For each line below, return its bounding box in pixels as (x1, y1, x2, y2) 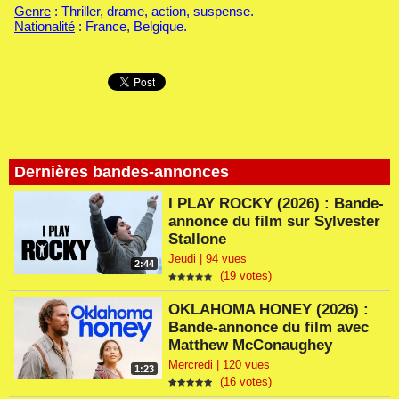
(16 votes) (213, 374, 273, 388)
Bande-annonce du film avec (168, 318, 370, 336)
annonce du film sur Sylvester (168, 212, 381, 230)
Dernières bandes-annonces (14, 163, 229, 182)
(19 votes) (213, 268, 273, 282)
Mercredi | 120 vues (168, 358, 271, 372)
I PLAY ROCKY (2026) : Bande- (168, 194, 385, 212)
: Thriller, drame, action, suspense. (51, 4, 254, 20)
